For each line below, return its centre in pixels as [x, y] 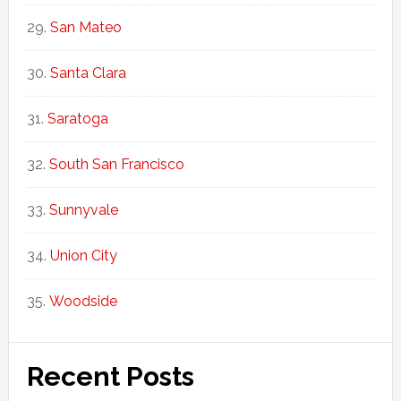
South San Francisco [116, 164]
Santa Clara [88, 73]
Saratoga [77, 118]
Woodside [83, 301]
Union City [83, 255]
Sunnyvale [83, 209]
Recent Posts [110, 376]
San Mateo [85, 27]
